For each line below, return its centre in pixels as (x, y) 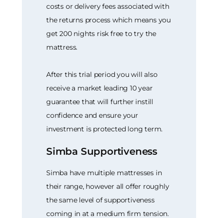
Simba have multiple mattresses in (104, 173)
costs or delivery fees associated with (108, 7)
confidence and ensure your (92, 116)
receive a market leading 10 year (100, 88)
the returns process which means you (109, 20)
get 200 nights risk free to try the (101, 34)
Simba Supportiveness (102, 152)
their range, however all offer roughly (108, 186)
